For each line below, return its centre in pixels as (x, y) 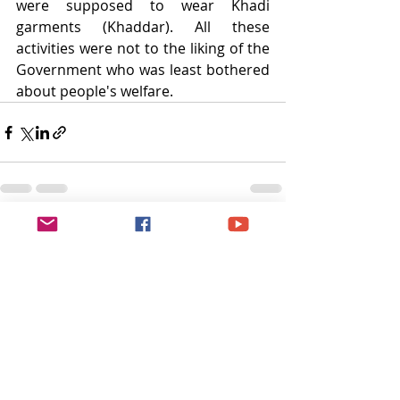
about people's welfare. (95, 91)
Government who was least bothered (143, 70)
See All (266, 233)
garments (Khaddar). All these (143, 27)
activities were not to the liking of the (143, 48)
